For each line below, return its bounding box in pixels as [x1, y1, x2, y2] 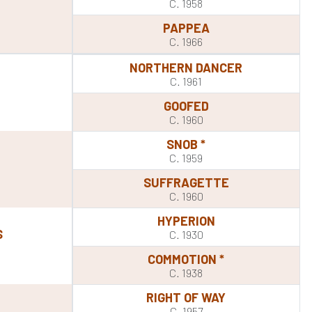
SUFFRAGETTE [143, 175, 229, 190]
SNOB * [166, 136, 206, 152]
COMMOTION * [148, 251, 225, 267]
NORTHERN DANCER [130, 60, 243, 75]
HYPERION [157, 213, 215, 228]
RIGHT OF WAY [146, 290, 226, 305]
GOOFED [163, 98, 209, 114]
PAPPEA [162, 20, 210, 36]
